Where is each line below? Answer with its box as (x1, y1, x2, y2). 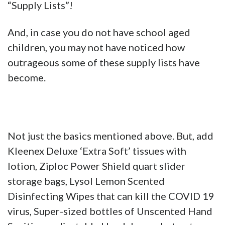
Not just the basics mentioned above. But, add (8, 130, 213, 142)
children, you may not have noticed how (8, 41, 185, 54)
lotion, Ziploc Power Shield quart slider (8, 160, 185, 172)
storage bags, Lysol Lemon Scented (8, 175, 165, 187)
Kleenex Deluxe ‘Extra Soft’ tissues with (8, 145, 186, 157)
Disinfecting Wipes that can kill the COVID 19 (8, 190, 214, 202)
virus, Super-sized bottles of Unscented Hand (8, 205, 212, 217)
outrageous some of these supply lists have (8, 56, 200, 69)
